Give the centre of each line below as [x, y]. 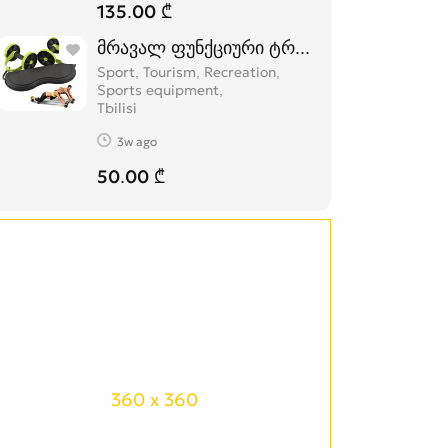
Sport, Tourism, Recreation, [188, 72]
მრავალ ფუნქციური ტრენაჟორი [232, 47]
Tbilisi [117, 108]
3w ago [137, 141]
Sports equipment [158, 90]
